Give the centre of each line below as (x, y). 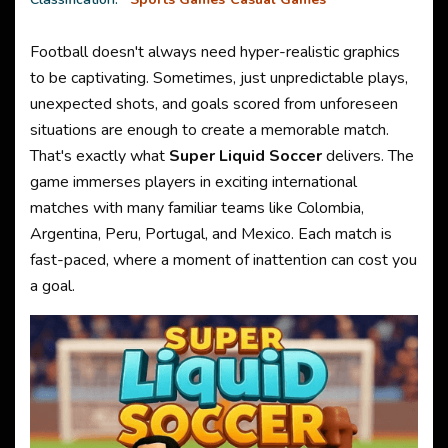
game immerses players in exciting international (193, 182)
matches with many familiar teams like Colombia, (197, 208)
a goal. (52, 286)
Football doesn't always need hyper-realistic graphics (215, 52)
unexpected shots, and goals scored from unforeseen (214, 104)
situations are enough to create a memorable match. (209, 130)
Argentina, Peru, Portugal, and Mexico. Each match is (211, 234)
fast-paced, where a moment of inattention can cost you (223, 260)
